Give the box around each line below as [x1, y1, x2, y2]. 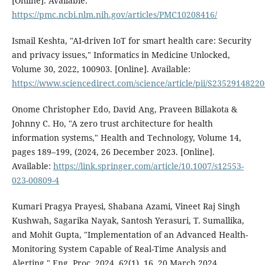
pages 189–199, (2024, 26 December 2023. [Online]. [11, 146, 215, 158]
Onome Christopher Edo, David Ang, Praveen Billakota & [11, 104, 237, 115]
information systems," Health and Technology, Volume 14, [11, 132, 241, 144]
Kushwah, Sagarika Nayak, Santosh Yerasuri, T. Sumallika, [11, 215, 244, 227]
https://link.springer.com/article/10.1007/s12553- [53, 160, 244, 172]
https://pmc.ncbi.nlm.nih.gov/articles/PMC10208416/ [11, 9, 217, 21]
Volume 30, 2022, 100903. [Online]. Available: [11, 63, 190, 75]
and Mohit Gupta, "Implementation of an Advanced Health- [11, 229, 248, 241]
